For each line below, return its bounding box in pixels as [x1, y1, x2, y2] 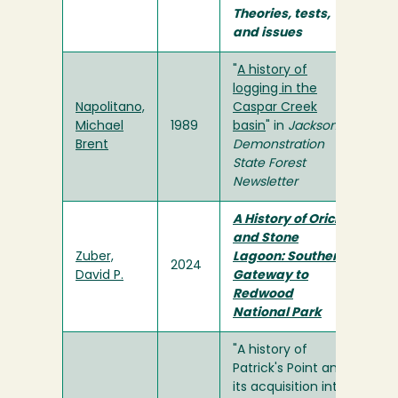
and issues [233, 27, 302, 41]
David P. [76, 269, 123, 283]
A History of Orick [233, 213, 342, 227]
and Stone [233, 232, 298, 246]
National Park [233, 306, 322, 321]
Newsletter [233, 176, 298, 190]
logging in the [233, 83, 317, 97]
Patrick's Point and [233, 362, 346, 377]
